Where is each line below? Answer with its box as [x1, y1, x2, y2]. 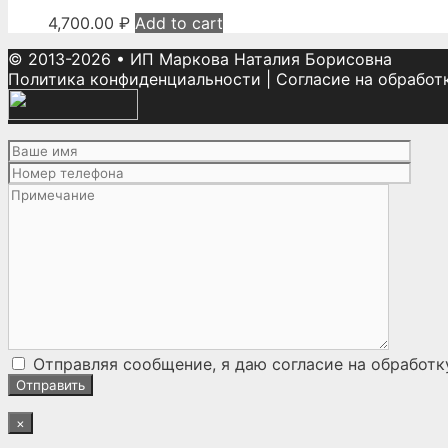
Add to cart [135, 12, 223, 33]
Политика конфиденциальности [8, 68, 261, 89]
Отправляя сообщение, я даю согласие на [28, 353, 371, 374]
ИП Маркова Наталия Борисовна [130, 48, 392, 69]
